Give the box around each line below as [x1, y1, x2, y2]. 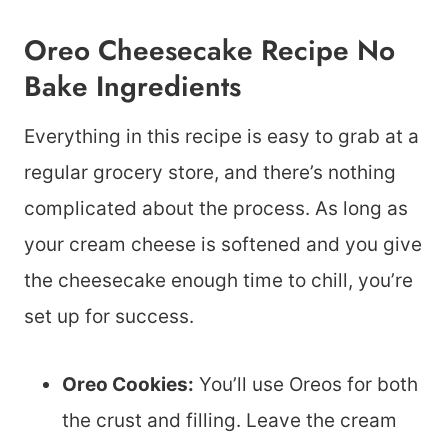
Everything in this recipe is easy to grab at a [24, 125, 419, 148]
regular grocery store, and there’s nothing [24, 161, 396, 184]
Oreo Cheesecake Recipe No [24, 30, 395, 71]
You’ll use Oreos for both [194, 373, 418, 396]
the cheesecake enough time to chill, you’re [24, 269, 413, 292]
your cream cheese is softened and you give [24, 233, 422, 256]
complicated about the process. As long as [24, 197, 408, 220]
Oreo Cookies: [62, 373, 194, 396]
